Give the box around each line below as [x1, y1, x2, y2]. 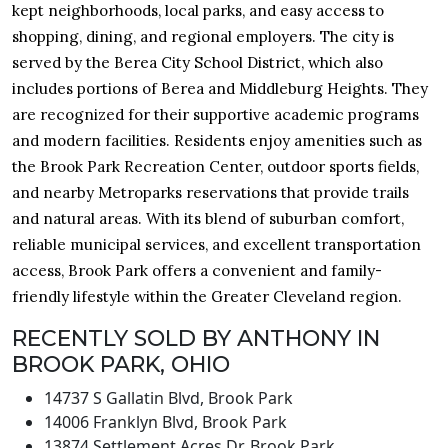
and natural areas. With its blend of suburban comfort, [12, 209, 404, 229]
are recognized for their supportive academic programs [12, 105, 419, 125]
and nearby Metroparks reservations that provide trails [12, 183, 409, 203]
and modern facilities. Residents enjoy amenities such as [12, 131, 422, 151]
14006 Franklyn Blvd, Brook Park [44, 411, 287, 434]
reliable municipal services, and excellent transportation [12, 235, 421, 255]
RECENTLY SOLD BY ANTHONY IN [12, 325, 380, 353]
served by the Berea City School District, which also [12, 53, 383, 73]
